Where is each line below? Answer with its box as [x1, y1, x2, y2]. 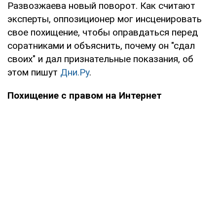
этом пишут [7, 66, 60, 78]
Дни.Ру [60, 66, 89, 78]
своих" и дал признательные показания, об [7, 53, 193, 65]
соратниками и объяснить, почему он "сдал [7, 39, 195, 51]
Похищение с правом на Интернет [7, 89, 162, 101]
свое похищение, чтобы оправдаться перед [7, 26, 198, 38]
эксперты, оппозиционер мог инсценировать [7, 13, 202, 25]
